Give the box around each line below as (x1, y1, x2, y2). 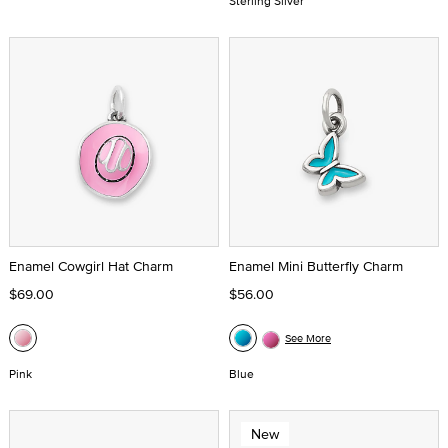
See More (285, 330, 331, 346)
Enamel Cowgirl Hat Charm (9, 256, 173, 276)
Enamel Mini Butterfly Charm (229, 256, 403, 276)
